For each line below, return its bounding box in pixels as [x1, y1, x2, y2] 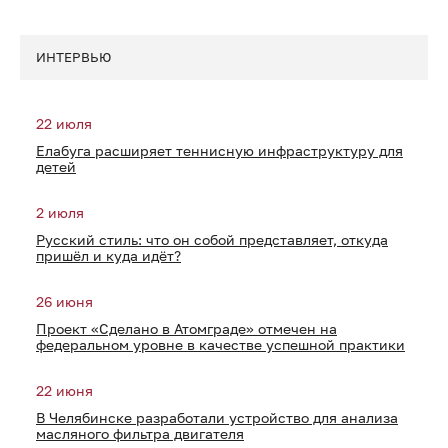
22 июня [36, 382, 93, 399]
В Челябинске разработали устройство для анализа [36, 409, 398, 426]
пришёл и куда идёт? [36, 247, 181, 264]
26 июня [36, 293, 93, 310]
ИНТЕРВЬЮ [36, 49, 111, 65]
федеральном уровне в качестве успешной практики [36, 336, 405, 353]
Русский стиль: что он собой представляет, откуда [36, 231, 388, 248]
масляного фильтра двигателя [36, 425, 244, 442]
